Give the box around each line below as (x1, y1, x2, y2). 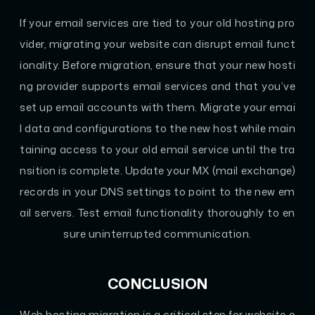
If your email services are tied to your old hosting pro (20, 15, 295, 30)
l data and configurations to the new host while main (20, 120, 295, 136)
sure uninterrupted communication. (63, 226, 252, 241)
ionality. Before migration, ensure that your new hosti (20, 57, 295, 72)
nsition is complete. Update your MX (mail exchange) (20, 162, 295, 178)
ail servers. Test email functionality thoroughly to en (20, 205, 295, 220)
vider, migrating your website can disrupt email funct (20, 36, 295, 51)
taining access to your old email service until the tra (20, 141, 295, 157)
